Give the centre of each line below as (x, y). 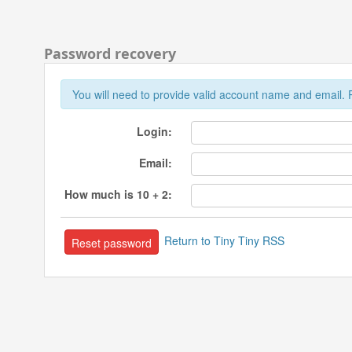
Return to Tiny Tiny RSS (224, 240)
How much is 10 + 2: (118, 194)
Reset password (111, 243)
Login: (154, 131)
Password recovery (110, 53)
